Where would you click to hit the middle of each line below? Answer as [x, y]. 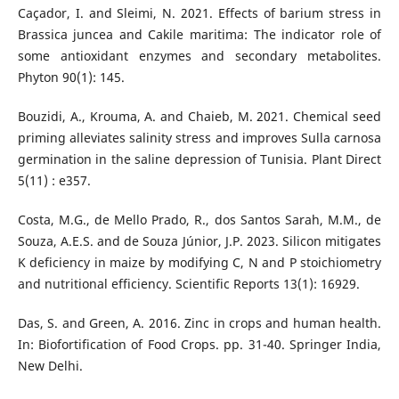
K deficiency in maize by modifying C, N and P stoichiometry [199, 263]
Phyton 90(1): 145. [71, 77]
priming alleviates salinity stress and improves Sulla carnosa [199, 138]
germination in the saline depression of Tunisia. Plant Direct [199, 159]
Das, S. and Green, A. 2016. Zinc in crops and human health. [199, 323]
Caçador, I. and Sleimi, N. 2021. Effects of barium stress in [199, 13]
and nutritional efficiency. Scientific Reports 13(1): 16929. [188, 284]
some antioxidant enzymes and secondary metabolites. [199, 56]
